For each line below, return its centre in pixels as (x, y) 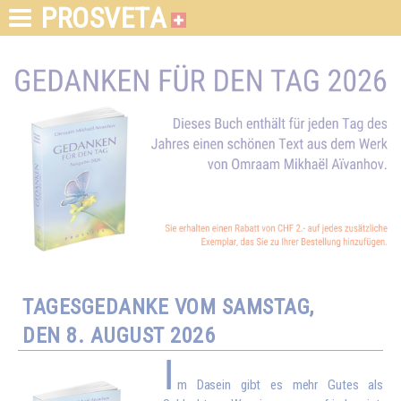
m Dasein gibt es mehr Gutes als (280, 385)
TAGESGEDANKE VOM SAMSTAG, (168, 307)
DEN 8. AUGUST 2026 (119, 336)
